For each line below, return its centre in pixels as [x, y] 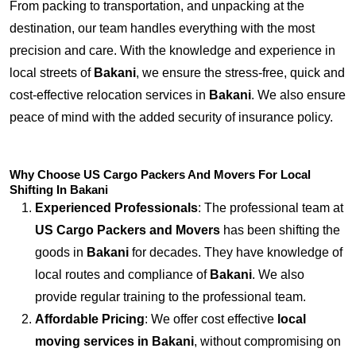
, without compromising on [267, 341]
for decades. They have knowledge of [236, 252]
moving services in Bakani [114, 341]
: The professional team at [271, 208]
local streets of [52, 73]
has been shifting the [280, 230]
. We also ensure [298, 95]
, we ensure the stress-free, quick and [240, 73]
